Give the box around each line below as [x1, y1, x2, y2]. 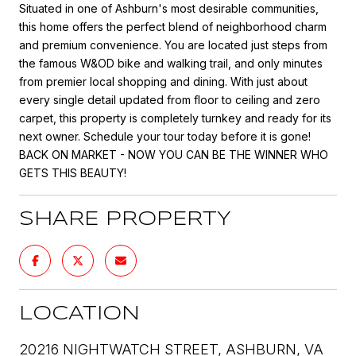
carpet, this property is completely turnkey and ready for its [19, 110, 331, 125]
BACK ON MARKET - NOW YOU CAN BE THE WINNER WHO [19, 147, 328, 161]
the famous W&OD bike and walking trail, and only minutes [19, 56, 323, 70]
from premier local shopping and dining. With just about [19, 74, 308, 88]
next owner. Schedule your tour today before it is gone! [19, 129, 311, 143]
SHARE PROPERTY [19, 210, 231, 229]
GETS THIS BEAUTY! [19, 165, 126, 180]
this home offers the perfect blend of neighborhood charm [19, 19, 327, 33]
